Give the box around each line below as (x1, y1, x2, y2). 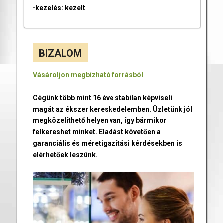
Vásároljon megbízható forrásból (32, 70, 143, 79)
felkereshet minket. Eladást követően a (32, 127, 161, 136)
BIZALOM (38, 47, 82, 59)
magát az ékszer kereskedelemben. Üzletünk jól (32, 105, 192, 113)
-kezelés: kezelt (32, 4, 85, 12)
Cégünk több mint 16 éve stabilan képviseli (32, 93, 172, 102)
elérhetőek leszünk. (32, 150, 98, 159)
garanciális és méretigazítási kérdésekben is (32, 139, 182, 147)
